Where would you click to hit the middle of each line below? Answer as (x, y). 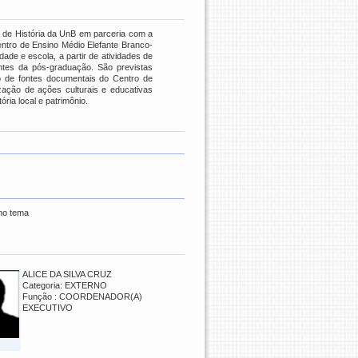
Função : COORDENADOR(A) (82, 296)
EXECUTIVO (48, 308)
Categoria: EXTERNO (65, 285)
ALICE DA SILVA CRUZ (67, 274)
